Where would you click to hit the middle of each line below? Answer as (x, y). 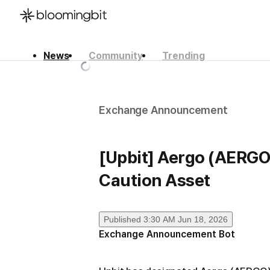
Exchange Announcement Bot (167, 234)
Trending (184, 55)
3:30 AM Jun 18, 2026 (186, 219)
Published (122, 219)
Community (116, 55)
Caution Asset (155, 180)
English (34, 77)
